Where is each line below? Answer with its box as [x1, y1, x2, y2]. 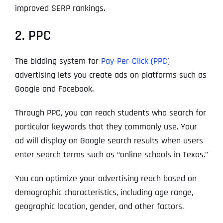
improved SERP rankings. [14, 2, 105, 14]
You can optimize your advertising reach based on [14, 173, 197, 185]
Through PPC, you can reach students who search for [14, 107, 206, 119]
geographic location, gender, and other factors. [14, 201, 184, 213]
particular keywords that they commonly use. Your [14, 121, 197, 133]
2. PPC [14, 27, 51, 45]
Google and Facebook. [14, 83, 94, 95]
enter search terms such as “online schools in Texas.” [14, 149, 208, 161]
